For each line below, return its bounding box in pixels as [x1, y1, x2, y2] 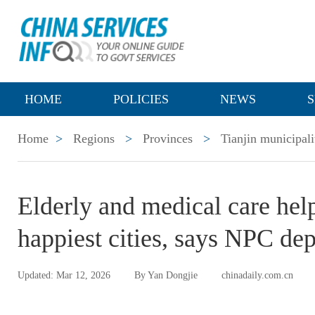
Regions [73, 131, 115, 146]
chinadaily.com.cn [221, 270, 293, 281]
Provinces [143, 131, 193, 146]
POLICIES [113, 92, 169, 106]
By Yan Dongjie [134, 270, 198, 281]
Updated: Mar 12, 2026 [18, 270, 110, 281]
